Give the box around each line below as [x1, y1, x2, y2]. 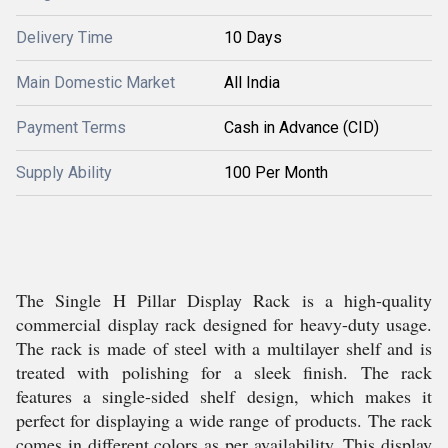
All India [224, 73, 280, 92]
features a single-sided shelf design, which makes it [16, 384, 432, 408]
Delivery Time [16, 28, 113, 47]
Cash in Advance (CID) [224, 118, 379, 137]
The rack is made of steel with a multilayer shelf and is [16, 336, 432, 360]
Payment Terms [16, 118, 126, 137]
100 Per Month [224, 163, 328, 182]
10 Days [224, 28, 282, 47]
